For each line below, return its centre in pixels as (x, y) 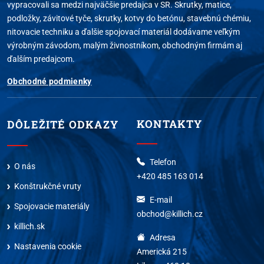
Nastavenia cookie (48, 246)
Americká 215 (162, 251)
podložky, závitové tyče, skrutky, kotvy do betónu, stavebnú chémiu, (129, 18)
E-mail (161, 199)
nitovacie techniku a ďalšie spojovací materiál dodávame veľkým (123, 32)
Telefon (163, 162)
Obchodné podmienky (49, 81)
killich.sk (29, 226)
